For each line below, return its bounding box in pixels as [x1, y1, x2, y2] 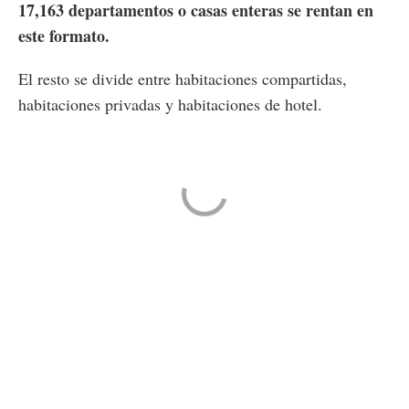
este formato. [18, 24, 110, 48]
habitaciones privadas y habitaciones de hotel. [18, 93, 322, 116]
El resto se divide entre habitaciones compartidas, [18, 68, 347, 90]
